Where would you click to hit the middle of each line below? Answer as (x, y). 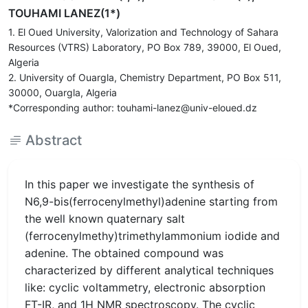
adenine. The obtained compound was (124, 253)
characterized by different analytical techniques (149, 270)
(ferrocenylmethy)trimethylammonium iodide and (152, 236)
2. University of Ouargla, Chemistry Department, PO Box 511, (145, 77)
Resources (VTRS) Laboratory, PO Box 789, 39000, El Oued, (145, 47)
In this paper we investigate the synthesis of (140, 184)
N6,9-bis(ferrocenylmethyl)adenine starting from (151, 201)
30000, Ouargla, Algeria (63, 92)
